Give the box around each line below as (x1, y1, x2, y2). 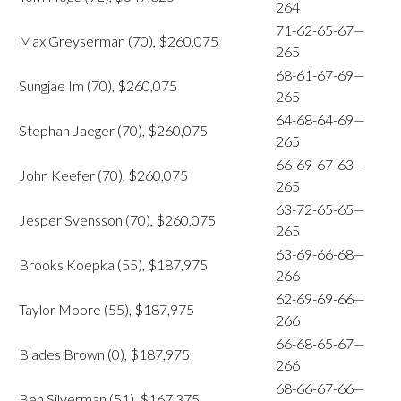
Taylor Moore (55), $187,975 (19, 301, 194, 318)
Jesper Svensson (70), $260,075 (19, 211, 216, 228)
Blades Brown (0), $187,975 (19, 346, 190, 363)
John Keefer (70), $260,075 (19, 166, 188, 183)
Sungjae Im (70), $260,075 (19, 77, 177, 94)
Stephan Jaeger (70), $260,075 (19, 122, 208, 139)
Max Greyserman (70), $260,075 (19, 32, 218, 49)
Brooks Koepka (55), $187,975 (19, 256, 208, 273)
